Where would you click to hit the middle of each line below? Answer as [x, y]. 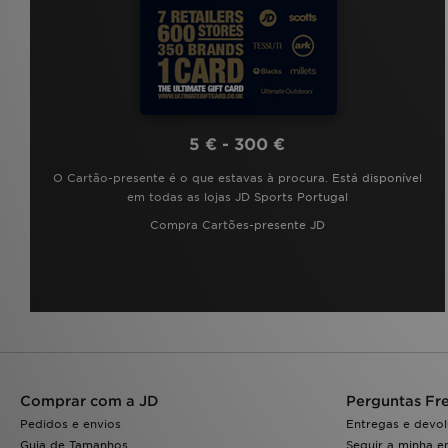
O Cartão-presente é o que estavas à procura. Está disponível [237, 178]
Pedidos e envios [70, 424]
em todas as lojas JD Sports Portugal [237, 197]
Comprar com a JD [89, 401]
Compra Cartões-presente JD [237, 225]
